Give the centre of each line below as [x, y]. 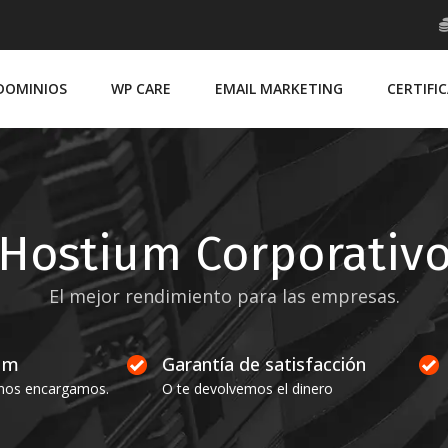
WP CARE [141, 88]
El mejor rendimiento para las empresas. [224, 295]
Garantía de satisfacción [263, 363]
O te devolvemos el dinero [247, 388]
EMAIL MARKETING [279, 88]
